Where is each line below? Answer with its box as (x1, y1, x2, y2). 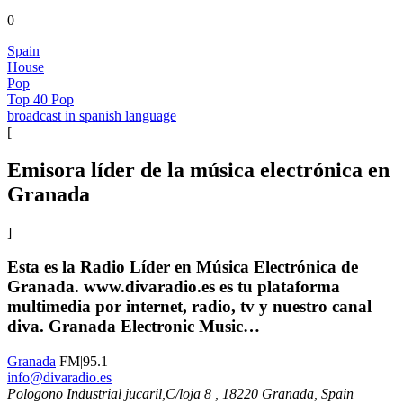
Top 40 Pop (7, 91, 74, 107)
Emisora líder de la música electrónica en (7, 157, 390, 182)
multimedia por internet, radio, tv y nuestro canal (7, 297, 372, 317)
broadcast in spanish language (7, 107, 176, 123)
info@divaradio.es (7, 370, 112, 386)
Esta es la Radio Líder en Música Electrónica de (7, 257, 358, 277)
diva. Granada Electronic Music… (7, 317, 260, 336)
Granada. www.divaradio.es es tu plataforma (7, 277, 340, 297)
